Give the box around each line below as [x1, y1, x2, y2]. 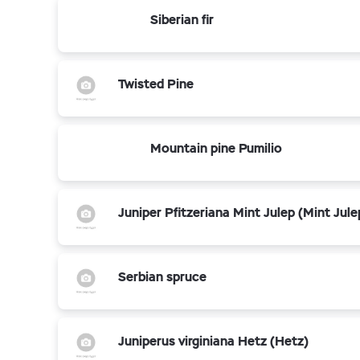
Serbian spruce [118, 268, 207, 285]
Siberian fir [150, 11, 214, 28]
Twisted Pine [118, 76, 194, 92]
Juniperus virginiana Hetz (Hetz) [118, 333, 309, 350]
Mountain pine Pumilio [150, 140, 282, 157]
